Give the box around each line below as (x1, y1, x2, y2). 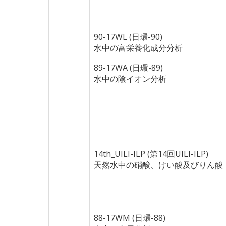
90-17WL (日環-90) (94, 31, 162, 42)
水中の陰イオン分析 (94, 73, 166, 84)
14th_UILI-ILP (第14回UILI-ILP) (94, 148, 208, 159)
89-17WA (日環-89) (94, 62, 163, 73)
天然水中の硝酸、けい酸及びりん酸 (94, 159, 223, 171)
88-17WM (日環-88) (94, 212, 165, 223)
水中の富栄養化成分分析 (94, 42, 183, 53)
